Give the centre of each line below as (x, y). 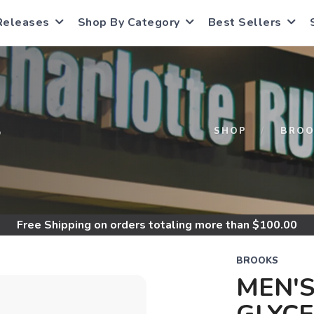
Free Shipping (54, 225)
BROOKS (257, 261)
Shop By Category (129, 22)
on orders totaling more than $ (175, 225)
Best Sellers (245, 22)
